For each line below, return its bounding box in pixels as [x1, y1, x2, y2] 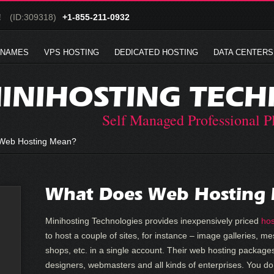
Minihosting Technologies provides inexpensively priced [45, 216, 261, 226]
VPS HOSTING [44, 48, 99, 57]
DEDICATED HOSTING [114, 48, 198, 57]
